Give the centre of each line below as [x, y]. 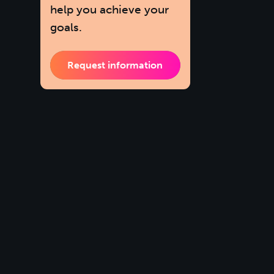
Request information [115, 65]
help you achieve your [109, 9]
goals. [66, 27]
